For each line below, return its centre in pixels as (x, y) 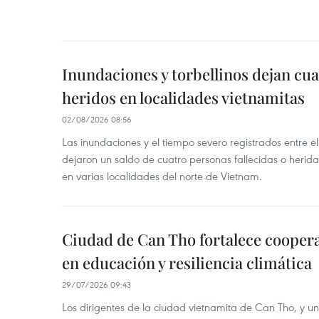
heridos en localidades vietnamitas (183, 98)
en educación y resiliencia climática (187, 263)
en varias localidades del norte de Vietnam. (162, 176)
